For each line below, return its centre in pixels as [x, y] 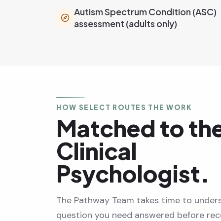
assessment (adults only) [126, 24]
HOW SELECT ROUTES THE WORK [124, 108]
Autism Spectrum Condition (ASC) [145, 12]
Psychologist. [133, 174]
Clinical [97, 151]
